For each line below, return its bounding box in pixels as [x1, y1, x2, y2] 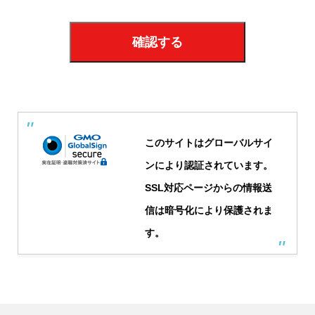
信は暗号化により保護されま [145, 204, 273, 216]
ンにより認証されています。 [145, 159, 273, 171]
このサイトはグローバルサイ [145, 136, 273, 148]
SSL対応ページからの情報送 [145, 181, 272, 193]
